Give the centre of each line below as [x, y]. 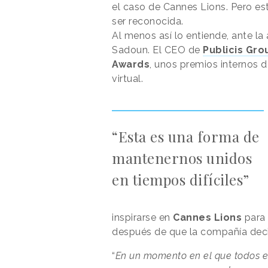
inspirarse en [142, 217]
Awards [131, 64]
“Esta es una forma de [186, 136]
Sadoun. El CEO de [157, 50]
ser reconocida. [148, 21]
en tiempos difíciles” [181, 179]
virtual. [127, 78]
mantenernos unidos [182, 158]
